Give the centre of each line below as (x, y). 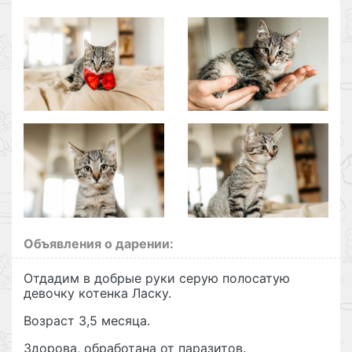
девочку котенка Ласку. (97, 293)
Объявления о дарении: (99, 243)
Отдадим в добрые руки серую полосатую (157, 278)
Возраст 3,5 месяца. (87, 320)
